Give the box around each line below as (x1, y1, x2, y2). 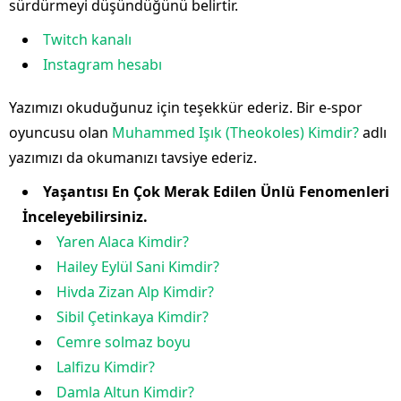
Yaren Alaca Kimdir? (56, 232, 189, 252)
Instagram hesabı (43, 55, 162, 74)
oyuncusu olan (9, 123, 112, 142)
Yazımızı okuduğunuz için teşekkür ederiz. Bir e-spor (9, 98, 363, 117)
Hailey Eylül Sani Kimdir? (56, 257, 219, 277)
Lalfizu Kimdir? (56, 357, 155, 377)
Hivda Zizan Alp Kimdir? (56, 282, 214, 302)
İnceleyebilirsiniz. (22, 207, 148, 226)
